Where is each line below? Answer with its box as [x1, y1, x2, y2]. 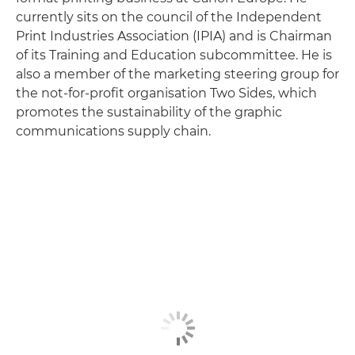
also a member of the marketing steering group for [16, 66, 339, 82]
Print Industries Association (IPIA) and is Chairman [16, 28, 332, 44]
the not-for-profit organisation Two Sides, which [16, 85, 317, 101]
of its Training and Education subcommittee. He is [16, 47, 332, 63]
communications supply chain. [16, 123, 211, 139]
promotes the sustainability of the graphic [16, 104, 282, 120]
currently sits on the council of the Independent [16, 9, 322, 25]
